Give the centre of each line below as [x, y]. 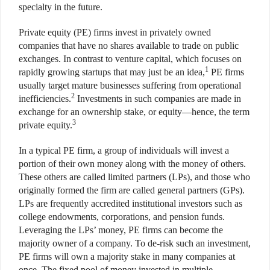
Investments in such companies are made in [158, 98]
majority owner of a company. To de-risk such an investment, [135, 243]
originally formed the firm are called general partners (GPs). [132, 190]
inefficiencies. [45, 98]
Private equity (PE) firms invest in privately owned [115, 32]
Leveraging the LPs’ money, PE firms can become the [121, 230]
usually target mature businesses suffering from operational [130, 85]
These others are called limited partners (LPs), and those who [134, 177]
